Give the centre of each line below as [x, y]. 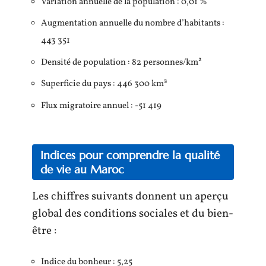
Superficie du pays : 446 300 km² [104, 84]
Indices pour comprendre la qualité [130, 155]
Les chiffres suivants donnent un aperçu [130, 197]
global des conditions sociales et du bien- [133, 214]
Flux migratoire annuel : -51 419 [101, 106]
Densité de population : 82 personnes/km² [121, 62]
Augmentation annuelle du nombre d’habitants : [133, 23]
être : [44, 231]
